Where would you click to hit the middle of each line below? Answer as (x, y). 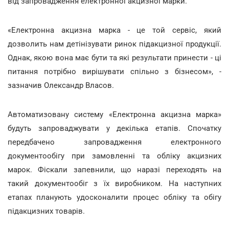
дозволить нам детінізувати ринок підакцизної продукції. (114, 44)
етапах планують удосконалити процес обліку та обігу (114, 197)
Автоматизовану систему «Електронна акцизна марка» (114, 114)
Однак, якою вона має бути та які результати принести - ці (114, 58)
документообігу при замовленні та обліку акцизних (114, 156)
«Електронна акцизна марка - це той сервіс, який (114, 30)
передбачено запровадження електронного (114, 142)
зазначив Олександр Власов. (61, 85)
